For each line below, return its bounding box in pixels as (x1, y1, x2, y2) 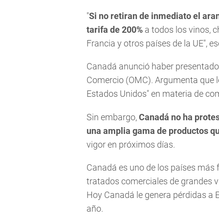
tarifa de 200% (87, 24, 143, 35)
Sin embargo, (87, 111, 139, 122)
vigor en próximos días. (87, 139, 175, 150)
